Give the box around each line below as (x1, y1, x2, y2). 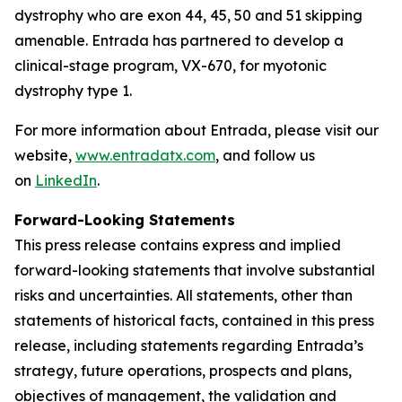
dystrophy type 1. (14, 82, 132, 100)
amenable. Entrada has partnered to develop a (14, 31, 344, 49)
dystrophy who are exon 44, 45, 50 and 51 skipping (14, 6, 363, 24)
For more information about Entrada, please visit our (14, 121, 379, 139)
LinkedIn (35, 171, 97, 189)
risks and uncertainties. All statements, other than (14, 286, 353, 304)
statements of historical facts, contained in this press (14, 311, 374, 329)
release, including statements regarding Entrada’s (14, 336, 363, 354)
